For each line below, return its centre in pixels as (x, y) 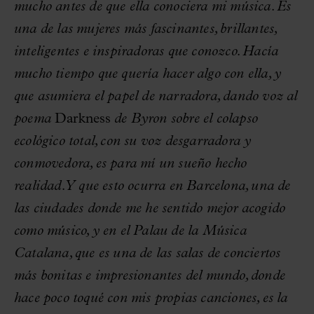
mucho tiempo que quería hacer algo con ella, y (148, 74)
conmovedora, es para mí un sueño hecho (131, 164)
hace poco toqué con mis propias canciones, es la (151, 298)
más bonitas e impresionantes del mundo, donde (150, 276)
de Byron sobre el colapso (186, 119)
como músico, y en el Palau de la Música (130, 231)
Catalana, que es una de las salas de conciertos (148, 253)
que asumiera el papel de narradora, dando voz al (156, 96)
